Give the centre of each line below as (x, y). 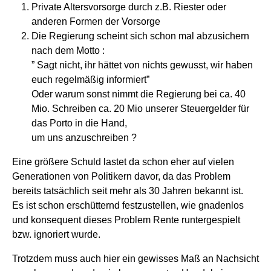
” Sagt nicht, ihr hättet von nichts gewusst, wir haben (142, 65)
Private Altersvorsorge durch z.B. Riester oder (129, 7)
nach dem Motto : (68, 50)
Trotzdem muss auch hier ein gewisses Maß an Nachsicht (135, 258)
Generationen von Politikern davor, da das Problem (121, 176)
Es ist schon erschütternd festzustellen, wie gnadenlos (128, 205)
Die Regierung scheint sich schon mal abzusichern (140, 36)
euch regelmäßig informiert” (90, 79)
